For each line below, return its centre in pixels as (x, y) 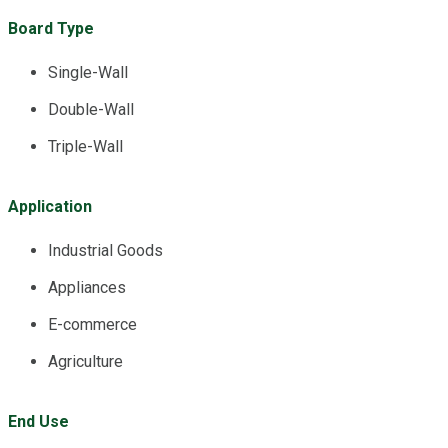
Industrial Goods (105, 250)
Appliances (87, 287)
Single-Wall (88, 72)
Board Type (51, 28)
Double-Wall (91, 109)
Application (50, 206)
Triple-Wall (85, 146)
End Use (38, 421)
